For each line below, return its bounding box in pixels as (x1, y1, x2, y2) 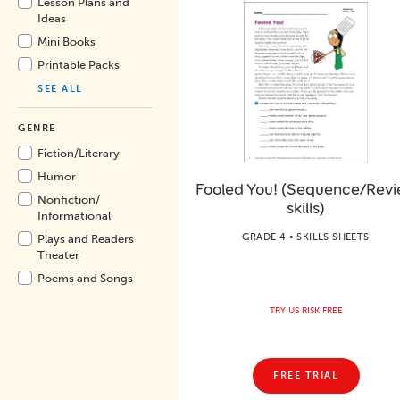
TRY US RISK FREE (269, 304, 343, 316)
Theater (37, 248, 79, 262)
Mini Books (37, 35, 96, 48)
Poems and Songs (37, 271, 133, 285)
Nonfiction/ (37, 193, 100, 206)
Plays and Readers (37, 232, 134, 246)
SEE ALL (37, 83, 83, 95)
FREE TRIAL (273, 370, 338, 381)
